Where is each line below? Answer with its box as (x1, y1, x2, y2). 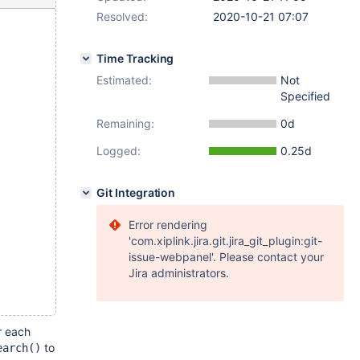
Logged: (96, 144, 141, 157)
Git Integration (96, 186, 176, 199)
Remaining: (96, 117, 154, 130)
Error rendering (129, 218, 207, 231)
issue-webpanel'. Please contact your (129, 250, 324, 264)
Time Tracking (96, 51, 174, 65)
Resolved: (96, 10, 148, 23)
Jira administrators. (129, 266, 229, 280)
